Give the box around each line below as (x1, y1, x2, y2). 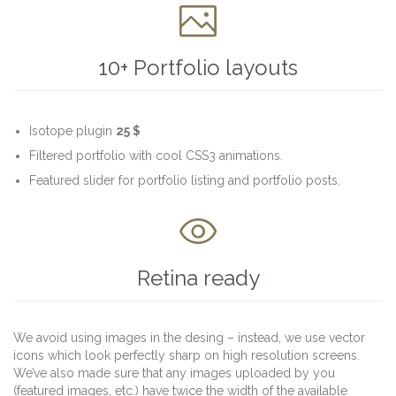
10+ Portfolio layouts (98, 55, 298, 81)
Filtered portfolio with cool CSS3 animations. (29, 148, 284, 164)
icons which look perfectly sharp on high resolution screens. (13, 348, 360, 363)
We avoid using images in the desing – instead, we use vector (13, 331, 365, 346)
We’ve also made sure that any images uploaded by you (13, 366, 335, 381)
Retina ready (136, 265, 260, 292)
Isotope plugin (29, 124, 117, 139)
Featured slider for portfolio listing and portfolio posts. (29, 173, 341, 188)
